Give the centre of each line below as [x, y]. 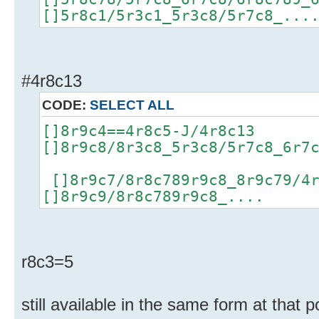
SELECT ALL [132, 105]
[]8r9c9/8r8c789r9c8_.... [153, 197]
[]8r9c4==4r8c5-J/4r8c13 [148, 131]
